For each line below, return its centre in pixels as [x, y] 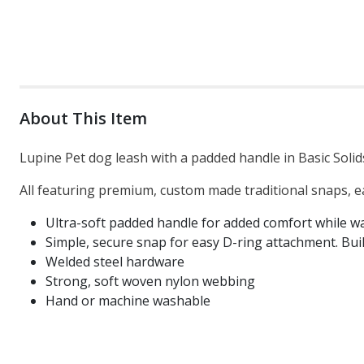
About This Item [83, 118]
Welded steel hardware [115, 262]
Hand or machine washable [128, 301]
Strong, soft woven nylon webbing [152, 281]
